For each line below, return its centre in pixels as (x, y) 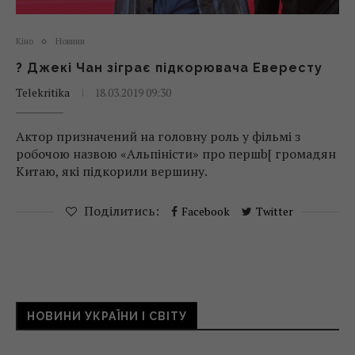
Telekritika (43, 92)
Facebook (206, 211)
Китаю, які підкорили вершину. (112, 171)
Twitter (275, 211)
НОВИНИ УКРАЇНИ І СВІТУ (107, 316)
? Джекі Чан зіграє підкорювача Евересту (169, 68)
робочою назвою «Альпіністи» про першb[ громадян (176, 154)
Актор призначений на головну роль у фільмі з (158, 136)
